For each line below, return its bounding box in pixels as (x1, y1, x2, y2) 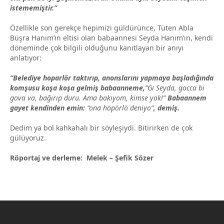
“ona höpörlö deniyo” (87, 102, 153, 112)
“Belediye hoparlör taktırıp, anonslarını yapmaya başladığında (10, 72, 213, 82)
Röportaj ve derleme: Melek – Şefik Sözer (10, 152, 153, 162)
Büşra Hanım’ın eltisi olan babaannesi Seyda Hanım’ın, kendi (10, 32, 213, 42)
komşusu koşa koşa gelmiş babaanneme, (10, 82, 145, 92)
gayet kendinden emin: (10, 102, 87, 112)
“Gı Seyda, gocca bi (145, 82, 204, 92)
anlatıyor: (10, 52, 41, 62)
